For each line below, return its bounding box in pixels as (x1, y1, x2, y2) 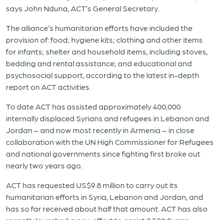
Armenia (130, 125, 161, 135)
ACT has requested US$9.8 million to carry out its (6, 180, 178, 190)
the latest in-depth (132, 70, 199, 80)
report (6, 82, 29, 91)
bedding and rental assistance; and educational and (6, 58, 192, 68)
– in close (161, 125, 194, 135)
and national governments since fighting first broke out (6, 149, 200, 158)
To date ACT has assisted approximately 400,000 (6, 102, 181, 111)
